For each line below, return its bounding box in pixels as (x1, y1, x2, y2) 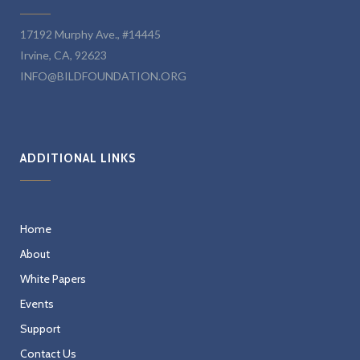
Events (20, 297, 54, 311)
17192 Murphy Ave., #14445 (20, 27, 161, 41)
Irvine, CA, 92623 (20, 48, 107, 62)
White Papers (20, 272, 86, 286)
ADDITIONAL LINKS (20, 151, 136, 166)
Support (20, 321, 60, 336)
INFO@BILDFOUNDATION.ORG (20, 69, 186, 83)
